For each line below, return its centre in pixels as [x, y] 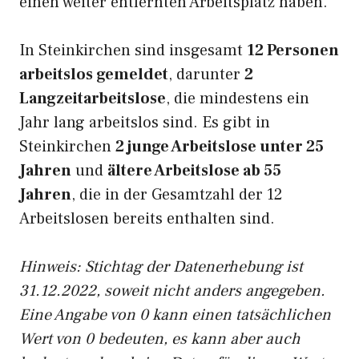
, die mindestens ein [238, 99]
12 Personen [293, 50]
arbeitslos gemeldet [94, 75]
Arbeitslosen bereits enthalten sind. [147, 219]
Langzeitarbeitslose [93, 99]
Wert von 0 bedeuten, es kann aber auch [160, 339]
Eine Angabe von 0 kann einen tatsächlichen [175, 315]
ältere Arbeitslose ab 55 [194, 171]
